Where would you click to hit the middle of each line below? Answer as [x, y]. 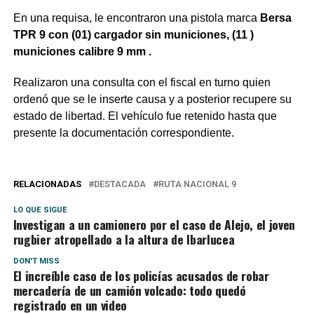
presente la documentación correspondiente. [123, 133]
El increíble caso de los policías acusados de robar [141, 275]
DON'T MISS [36, 261]
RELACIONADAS [47, 184]
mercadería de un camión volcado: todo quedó [129, 290]
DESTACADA [120, 184]
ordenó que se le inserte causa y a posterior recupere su [152, 99]
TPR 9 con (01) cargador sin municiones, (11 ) [133, 35]
